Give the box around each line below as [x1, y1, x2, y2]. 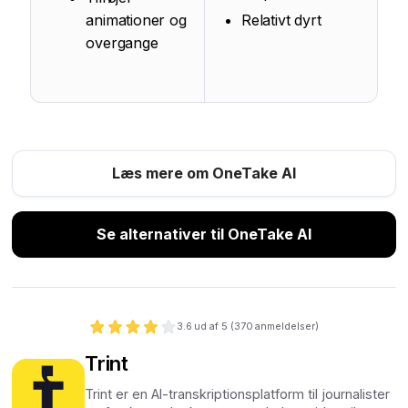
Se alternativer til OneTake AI [97, 225, 311, 244]
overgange [86, 34, 158, 53]
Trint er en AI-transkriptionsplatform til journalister [85, 386, 391, 403]
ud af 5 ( [193, 320, 234, 332]
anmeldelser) [254, 320, 319, 332]
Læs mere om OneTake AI [112, 164, 296, 183]
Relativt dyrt [241, 11, 321, 30]
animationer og [86, 11, 187, 30]
